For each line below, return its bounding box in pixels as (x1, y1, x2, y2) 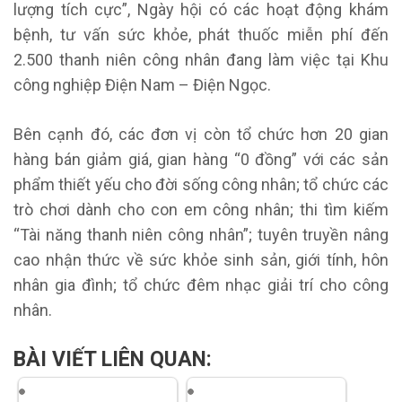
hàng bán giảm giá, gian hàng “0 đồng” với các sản (13, 149, 389, 169)
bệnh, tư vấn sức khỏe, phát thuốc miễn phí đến (13, 24, 389, 44)
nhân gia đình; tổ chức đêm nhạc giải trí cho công (13, 275, 389, 294)
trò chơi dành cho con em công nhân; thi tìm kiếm (13, 199, 389, 219)
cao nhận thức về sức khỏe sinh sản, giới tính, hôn (13, 249, 389, 269)
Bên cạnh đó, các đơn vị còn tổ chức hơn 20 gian (13, 124, 389, 144)
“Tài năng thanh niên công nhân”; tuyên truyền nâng (13, 224, 389, 244)
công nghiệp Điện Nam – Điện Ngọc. (13, 74, 271, 94)
